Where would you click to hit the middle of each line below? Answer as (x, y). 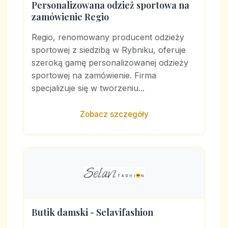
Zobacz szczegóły (114, 115)
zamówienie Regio (70, 17)
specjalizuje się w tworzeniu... (88, 88)
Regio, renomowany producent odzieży (108, 37)
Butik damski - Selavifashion (92, 212)
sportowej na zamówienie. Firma (94, 76)
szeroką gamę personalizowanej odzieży (110, 63)
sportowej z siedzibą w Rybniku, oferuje (109, 50)
